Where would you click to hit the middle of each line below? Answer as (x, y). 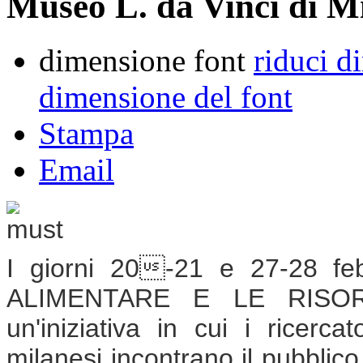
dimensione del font (166, 96)
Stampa (86, 133)
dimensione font (142, 60)
